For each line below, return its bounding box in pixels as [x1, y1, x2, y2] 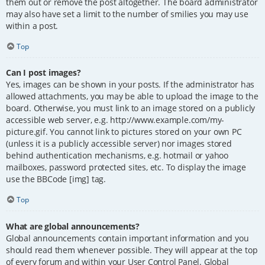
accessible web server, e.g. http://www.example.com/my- [6, 114, 225, 126]
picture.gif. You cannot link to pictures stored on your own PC [6, 126, 242, 138]
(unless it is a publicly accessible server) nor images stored [6, 138, 232, 150]
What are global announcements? [6, 220, 140, 232]
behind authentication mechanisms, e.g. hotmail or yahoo [6, 150, 228, 161]
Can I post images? [6, 67, 81, 79]
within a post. [6, 20, 59, 31]
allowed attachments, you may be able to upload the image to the [6, 91, 258, 102]
